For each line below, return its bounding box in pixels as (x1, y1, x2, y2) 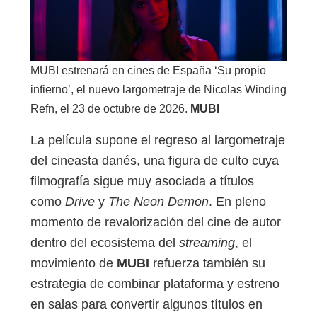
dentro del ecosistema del (30, 236, 179, 250)
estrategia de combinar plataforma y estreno (30, 277, 279, 292)
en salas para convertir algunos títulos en (30, 297, 263, 312)
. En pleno (209, 195, 266, 209)
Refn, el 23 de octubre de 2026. (30, 102, 190, 115)
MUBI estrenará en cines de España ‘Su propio (30, 64, 266, 76)
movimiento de (30, 256, 117, 271)
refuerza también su (149, 256, 265, 271)
